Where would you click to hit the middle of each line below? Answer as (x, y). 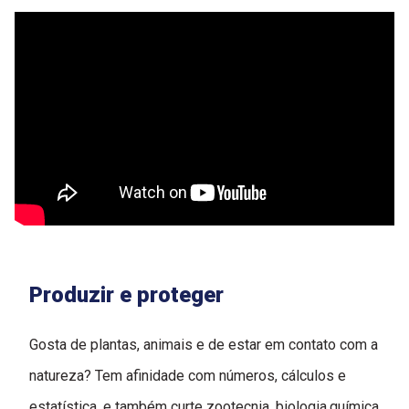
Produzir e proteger (126, 294)
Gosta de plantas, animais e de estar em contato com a (204, 344)
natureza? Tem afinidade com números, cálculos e (188, 375)
